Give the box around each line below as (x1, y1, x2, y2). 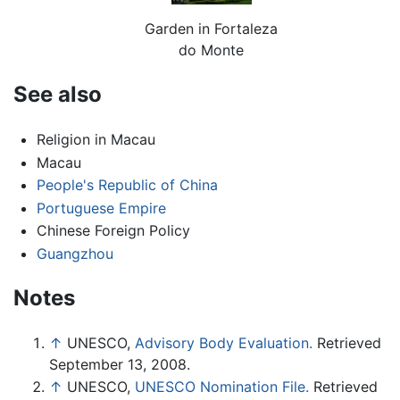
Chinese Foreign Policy (36, 221, 190, 240)
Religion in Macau (36, 130, 155, 149)
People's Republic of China (36, 176, 218, 195)
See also (13, 81, 102, 108)
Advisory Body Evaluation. (135, 333, 312, 352)
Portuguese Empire (36, 198, 166, 217)
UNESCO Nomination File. (135, 378, 309, 396)
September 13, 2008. (49, 354, 190, 373)
